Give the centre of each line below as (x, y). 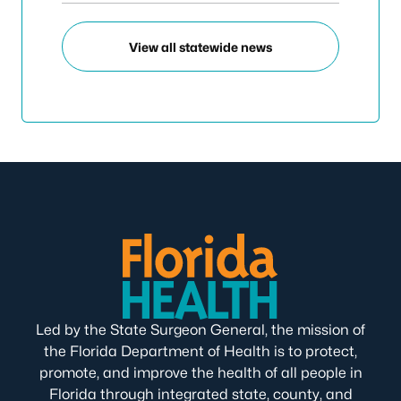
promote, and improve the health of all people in (200, 373)
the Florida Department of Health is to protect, (200, 351)
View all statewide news (200, 47)
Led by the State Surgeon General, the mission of (200, 330)
